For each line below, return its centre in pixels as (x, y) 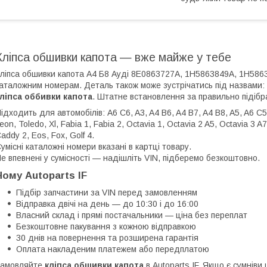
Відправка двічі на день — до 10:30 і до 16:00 (107, 204)
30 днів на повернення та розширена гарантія (107, 237)
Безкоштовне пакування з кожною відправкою (106, 226)
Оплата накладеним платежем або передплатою (113, 249)
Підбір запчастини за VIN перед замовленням (107, 192)
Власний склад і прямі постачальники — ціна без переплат (132, 215)
